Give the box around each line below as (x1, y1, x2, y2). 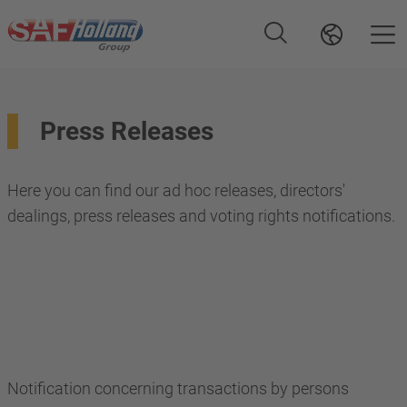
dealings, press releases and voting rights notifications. (7, 206, 395, 225)
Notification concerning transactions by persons (7, 379, 349, 398)
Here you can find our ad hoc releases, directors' (7, 181, 345, 200)
